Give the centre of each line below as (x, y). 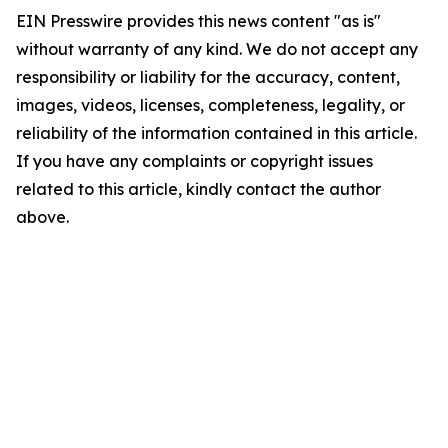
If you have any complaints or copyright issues (194, 161)
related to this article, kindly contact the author (198, 189)
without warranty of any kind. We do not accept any (217, 49)
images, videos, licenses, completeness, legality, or (210, 105)
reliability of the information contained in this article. (216, 133)
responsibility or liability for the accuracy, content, (208, 77)
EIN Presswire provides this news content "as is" (198, 21)
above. (42, 217)
